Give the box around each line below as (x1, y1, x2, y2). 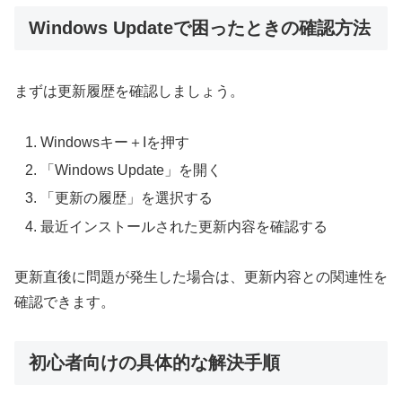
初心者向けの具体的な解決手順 (29, 353, 280, 373)
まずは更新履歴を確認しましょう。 (14, 83, 244, 100)
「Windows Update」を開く (40, 162, 223, 179)
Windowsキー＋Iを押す (40, 135, 190, 151)
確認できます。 (14, 294, 115, 310)
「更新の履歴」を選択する (40, 190, 214, 206)
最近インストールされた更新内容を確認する (40, 218, 328, 234)
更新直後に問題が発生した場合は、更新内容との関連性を (14, 269, 388, 285)
